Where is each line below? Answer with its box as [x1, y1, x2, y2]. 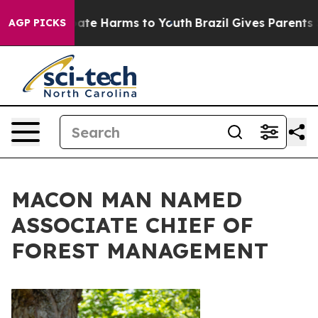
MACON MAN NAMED [11, 186, 242, 213]
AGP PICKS [9, 16, 66, 29]
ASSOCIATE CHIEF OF [11, 212, 253, 238]
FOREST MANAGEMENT [11, 237, 268, 264]
